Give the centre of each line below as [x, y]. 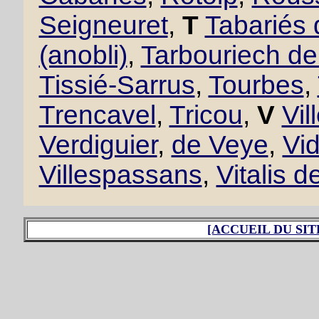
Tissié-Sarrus [117, 85]
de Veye [220, 145]
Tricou [206, 115]
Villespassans [120, 175]
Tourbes [256, 85]
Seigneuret [103, 25]
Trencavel [97, 115]
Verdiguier [98, 145]
